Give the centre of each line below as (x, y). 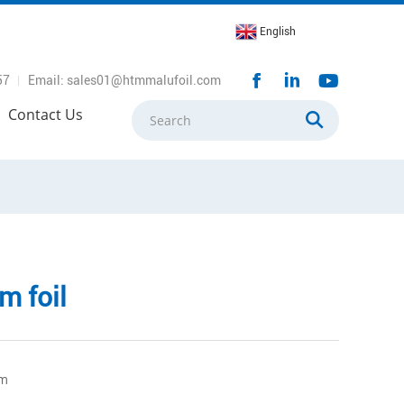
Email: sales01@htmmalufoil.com (124, 80)
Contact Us (46, 115)
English (278, 32)
